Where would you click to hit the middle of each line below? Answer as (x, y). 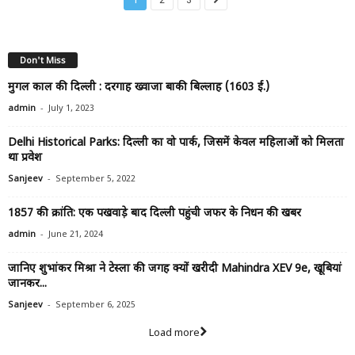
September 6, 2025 (95, 305)
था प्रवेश (25, 158)
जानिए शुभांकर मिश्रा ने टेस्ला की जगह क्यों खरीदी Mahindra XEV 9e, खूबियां (175, 269)
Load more (174, 334)
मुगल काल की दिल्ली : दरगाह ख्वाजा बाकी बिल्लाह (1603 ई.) (139, 88)
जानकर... (27, 284)
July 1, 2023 (71, 109)
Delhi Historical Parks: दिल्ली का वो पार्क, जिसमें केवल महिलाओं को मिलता (176, 143)
